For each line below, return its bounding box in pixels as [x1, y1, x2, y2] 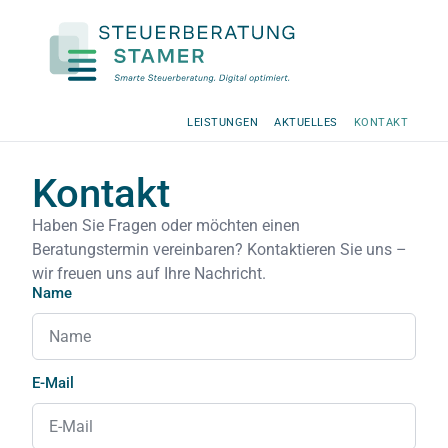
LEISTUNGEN [187, 116, 258, 130]
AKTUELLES [274, 116, 338, 130]
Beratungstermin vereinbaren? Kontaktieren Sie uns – [32, 240, 407, 260]
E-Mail [32, 374, 74, 393]
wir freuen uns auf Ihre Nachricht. [32, 264, 266, 284]
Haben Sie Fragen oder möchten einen [32, 216, 300, 236]
